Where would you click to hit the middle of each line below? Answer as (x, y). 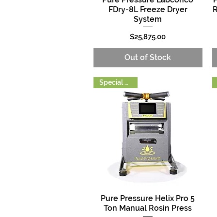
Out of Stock (148, 58)
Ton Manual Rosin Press (148, 208)
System (148, 19)
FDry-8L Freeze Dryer (148, 9)
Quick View (148, 198)
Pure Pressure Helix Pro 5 (148, 198)
